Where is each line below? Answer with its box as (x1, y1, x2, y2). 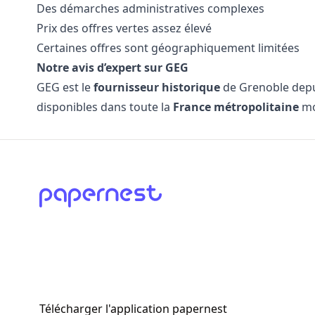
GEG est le (37, 79, 91, 95)
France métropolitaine (173, 99, 299, 115)
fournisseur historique (91, 79, 223, 95)
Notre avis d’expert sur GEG (37, 60, 188, 75)
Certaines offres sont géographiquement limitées (37, 40, 300, 56)
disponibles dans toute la (37, 99, 173, 115)
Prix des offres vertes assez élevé (37, 20, 212, 36)
